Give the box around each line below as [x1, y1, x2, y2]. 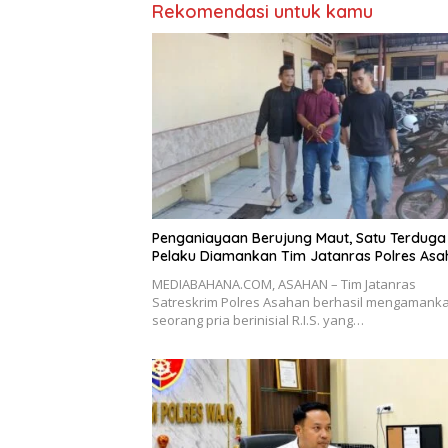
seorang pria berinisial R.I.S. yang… [152, 310, 364, 329]
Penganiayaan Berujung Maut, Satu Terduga [152, 228, 446, 247]
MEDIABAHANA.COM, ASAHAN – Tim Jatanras [152, 274, 416, 293]
